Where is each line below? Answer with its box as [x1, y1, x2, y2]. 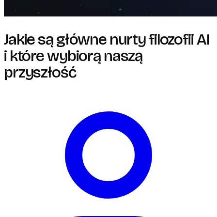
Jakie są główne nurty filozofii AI [4, 30, 210, 49]
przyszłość [4, 62, 76, 82]
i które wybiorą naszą [4, 46, 143, 65]
